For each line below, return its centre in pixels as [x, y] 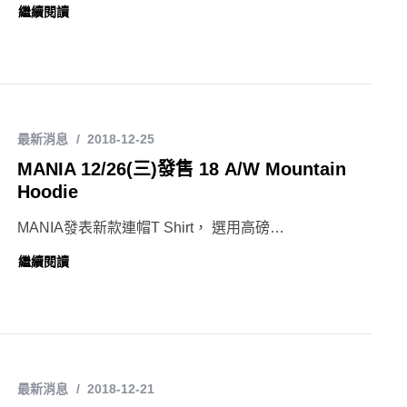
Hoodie [48, 191]
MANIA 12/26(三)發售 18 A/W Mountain [182, 169]
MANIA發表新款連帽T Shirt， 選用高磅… [151, 227]
